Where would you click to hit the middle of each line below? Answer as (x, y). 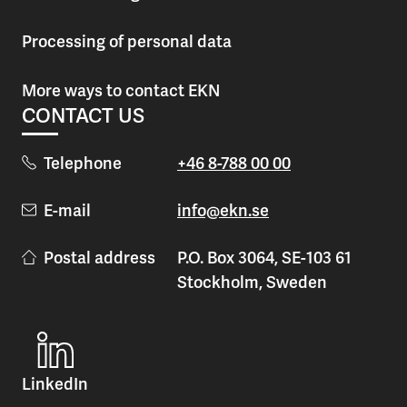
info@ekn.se (223, 211)
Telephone (83, 164)
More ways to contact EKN (121, 90)
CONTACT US (83, 115)
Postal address (99, 258)
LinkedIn (55, 384)
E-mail (67, 211)
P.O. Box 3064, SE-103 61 (264, 258)
